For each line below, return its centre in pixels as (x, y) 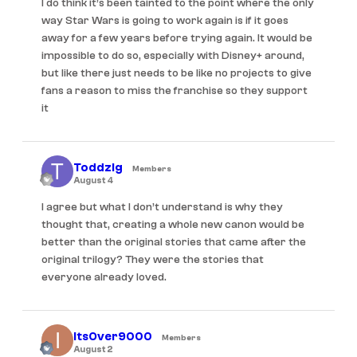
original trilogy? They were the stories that (153, 260)
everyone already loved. (104, 278)
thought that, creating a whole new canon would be (173, 225)
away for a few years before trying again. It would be (177, 39)
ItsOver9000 (113, 337)
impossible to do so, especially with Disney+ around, (173, 56)
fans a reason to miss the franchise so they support (175, 91)
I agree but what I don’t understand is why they (162, 208)
